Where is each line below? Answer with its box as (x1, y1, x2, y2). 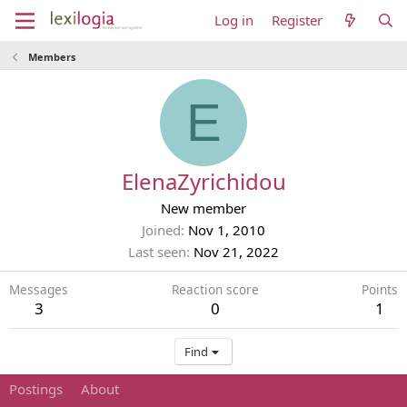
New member (161, 199, 246, 217)
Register (272, 11, 323, 29)
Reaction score (171, 281, 259, 298)
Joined (142, 221, 181, 239)
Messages (9, 281, 68, 298)
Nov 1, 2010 (188, 221, 265, 239)
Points (362, 281, 398, 298)
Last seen (128, 243, 186, 261)
